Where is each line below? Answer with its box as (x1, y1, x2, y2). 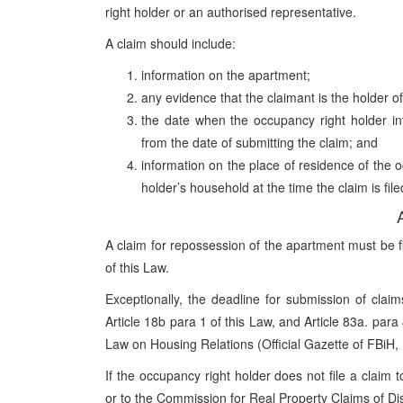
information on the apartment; (141, 66, 310, 84)
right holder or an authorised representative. (105, 3, 356, 21)
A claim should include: (105, 34, 236, 52)
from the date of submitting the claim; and (141, 133, 378, 151)
